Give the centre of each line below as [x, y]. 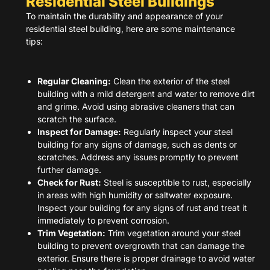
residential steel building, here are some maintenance [130, 29]
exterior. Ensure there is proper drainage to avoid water [146, 258]
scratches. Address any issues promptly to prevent [138, 157]
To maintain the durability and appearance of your [124, 16]
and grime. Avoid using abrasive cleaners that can [136, 106]
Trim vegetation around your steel [173, 233]
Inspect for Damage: [80, 131]
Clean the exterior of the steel [171, 81]
